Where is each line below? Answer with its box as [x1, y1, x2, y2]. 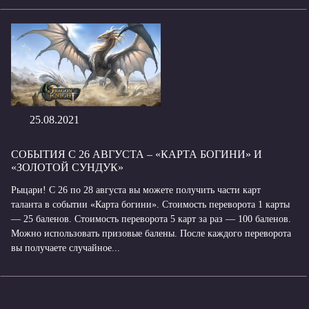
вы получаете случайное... [11, 242, 120, 253]
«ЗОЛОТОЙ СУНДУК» [11, 161, 123, 173]
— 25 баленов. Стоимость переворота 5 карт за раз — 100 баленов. [11, 213, 291, 224]
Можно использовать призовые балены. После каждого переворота [11, 228, 291, 239]
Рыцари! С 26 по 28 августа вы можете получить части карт [11, 184, 261, 195]
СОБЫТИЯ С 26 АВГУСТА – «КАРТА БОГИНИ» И [11, 148, 262, 160]
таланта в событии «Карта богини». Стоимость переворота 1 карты [11, 199, 290, 210]
